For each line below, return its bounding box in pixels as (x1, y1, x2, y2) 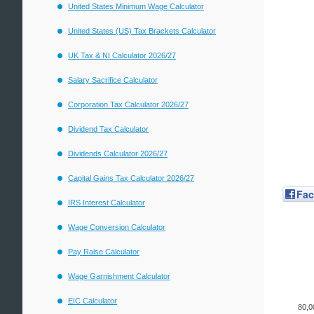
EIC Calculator (68, 296, 117, 305)
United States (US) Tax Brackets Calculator (68, 27, 216, 35)
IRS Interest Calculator (68, 198, 145, 207)
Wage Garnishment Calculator (68, 272, 170, 280)
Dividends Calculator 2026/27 (68, 149, 168, 158)
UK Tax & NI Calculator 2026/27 (68, 51, 176, 60)
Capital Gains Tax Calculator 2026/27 (68, 174, 194, 182)
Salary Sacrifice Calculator (68, 76, 158, 84)
